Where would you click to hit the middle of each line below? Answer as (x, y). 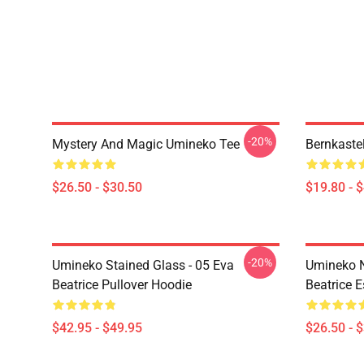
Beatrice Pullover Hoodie (122, 285)
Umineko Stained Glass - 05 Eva (143, 265)
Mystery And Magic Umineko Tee (146, 144)
